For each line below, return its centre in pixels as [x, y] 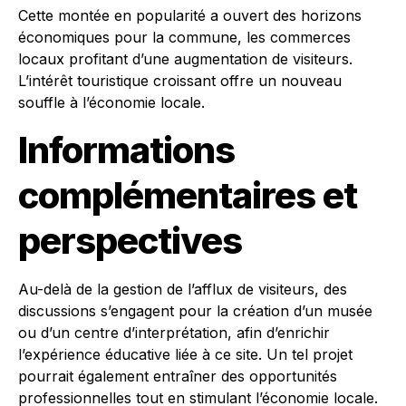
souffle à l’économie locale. [111, 102]
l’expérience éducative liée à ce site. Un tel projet [185, 354]
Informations [126, 150]
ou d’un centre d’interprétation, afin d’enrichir [174, 333]
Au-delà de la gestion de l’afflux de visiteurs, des [183, 289]
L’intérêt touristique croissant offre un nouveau [180, 81]
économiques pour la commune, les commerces [184, 37]
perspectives [130, 241]
